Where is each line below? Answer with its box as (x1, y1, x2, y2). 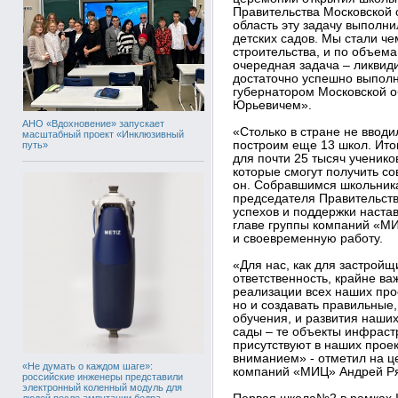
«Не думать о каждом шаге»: (22, 360, 153, 371)
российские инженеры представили (22, 370, 183, 382)
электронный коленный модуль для (22, 381, 182, 393)
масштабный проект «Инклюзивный (22, 128, 184, 139)
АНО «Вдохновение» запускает (22, 117, 164, 129)
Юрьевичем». (233, 99, 312, 112)
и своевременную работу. (233, 232, 383, 245)
